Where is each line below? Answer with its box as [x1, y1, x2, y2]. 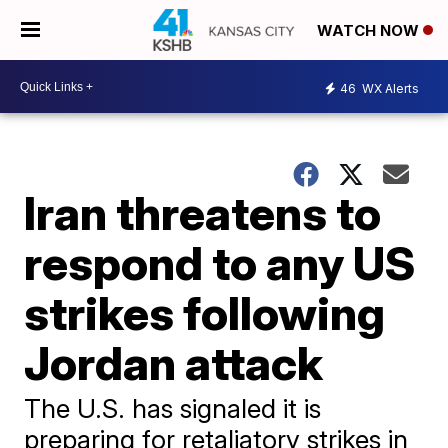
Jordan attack [24, 335, 324, 391]
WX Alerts [359, 80, 419, 96]
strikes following [24, 285, 386, 341]
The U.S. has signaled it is [24, 393, 322, 424]
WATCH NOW [317, 21, 423, 41]
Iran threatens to [24, 185, 382, 241]
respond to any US [24, 235, 416, 291]
